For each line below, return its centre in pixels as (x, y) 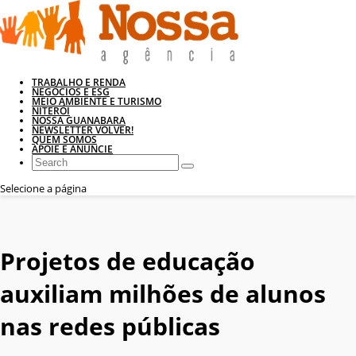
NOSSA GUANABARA (79, 120)
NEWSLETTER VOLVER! (83, 130)
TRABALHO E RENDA (79, 82)
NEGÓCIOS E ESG (71, 92)
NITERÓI (51, 111)
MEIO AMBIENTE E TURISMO (97, 101)
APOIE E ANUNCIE (72, 149)
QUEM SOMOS (64, 139)
